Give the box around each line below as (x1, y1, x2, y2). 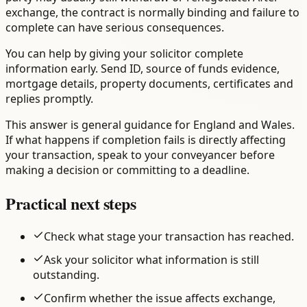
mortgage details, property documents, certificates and (5, 76, 293, 92)
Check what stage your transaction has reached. (44, 229, 294, 245)
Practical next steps (5, 191, 136, 216)
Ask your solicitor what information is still (44, 252, 259, 268)
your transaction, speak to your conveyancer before (5, 147, 275, 163)
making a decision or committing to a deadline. (5, 162, 249, 178)
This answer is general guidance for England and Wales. (5, 117, 295, 133)
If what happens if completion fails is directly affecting (5, 132, 286, 148)
